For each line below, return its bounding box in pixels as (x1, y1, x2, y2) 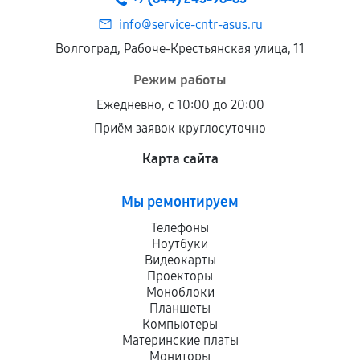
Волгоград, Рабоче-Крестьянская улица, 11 (55, 41, 305, 56)
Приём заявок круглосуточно (94, 121, 266, 136)
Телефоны (151, 220, 209, 235)
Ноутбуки (152, 236, 208, 252)
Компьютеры (142, 317, 218, 332)
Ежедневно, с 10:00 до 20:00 (96, 97, 264, 112)
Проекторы (147, 268, 213, 284)
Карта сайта (141, 150, 219, 167)
